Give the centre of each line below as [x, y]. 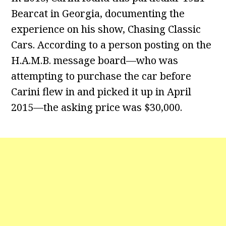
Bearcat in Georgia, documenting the [98, 14]
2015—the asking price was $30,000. [97, 107]
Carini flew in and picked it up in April [101, 92]
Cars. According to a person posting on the [111, 45]
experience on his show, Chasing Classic [106, 29]
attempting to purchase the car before [101, 76]
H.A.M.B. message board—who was [95, 61]
